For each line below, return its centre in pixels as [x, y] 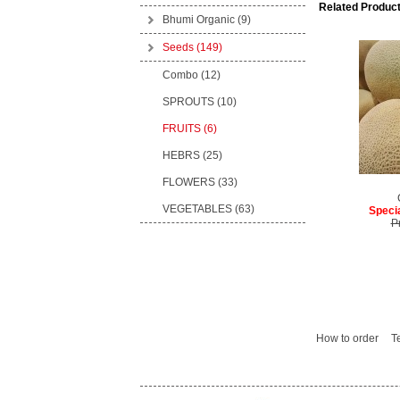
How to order [347, 338]
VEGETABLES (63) [208, 209]
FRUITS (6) [189, 129]
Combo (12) [191, 75]
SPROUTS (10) [199, 102]
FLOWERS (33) [200, 182]
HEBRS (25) [192, 155]
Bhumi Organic [200, 20]
